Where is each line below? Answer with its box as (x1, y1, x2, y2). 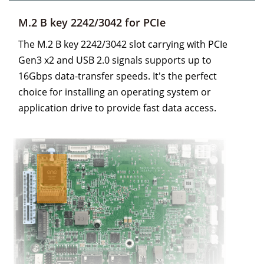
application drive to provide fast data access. (18, 101, 216, 115)
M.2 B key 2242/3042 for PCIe (18, 15, 166, 29)
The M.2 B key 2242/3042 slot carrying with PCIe (18, 38, 227, 51)
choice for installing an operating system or (18, 85, 211, 99)
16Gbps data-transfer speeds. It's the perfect (18, 70, 217, 83)
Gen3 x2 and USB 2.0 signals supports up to (18, 54, 212, 67)
